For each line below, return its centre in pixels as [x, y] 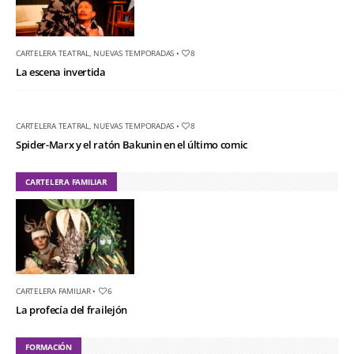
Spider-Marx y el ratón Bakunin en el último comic [132, 144]
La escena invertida [61, 72]
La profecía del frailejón [72, 309]
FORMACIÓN [49, 346]
